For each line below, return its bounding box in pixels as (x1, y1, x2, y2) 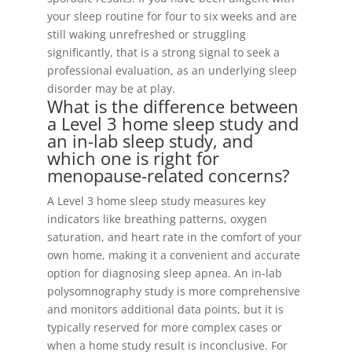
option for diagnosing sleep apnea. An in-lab (46, 266, 282, 280)
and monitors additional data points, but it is (46, 302, 284, 317)
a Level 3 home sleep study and (46, 112, 299, 135)
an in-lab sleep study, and (46, 129, 253, 152)
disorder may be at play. (46, 81, 175, 96)
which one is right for (46, 146, 219, 170)
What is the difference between (46, 94, 299, 118)
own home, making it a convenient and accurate (46, 247, 300, 262)
